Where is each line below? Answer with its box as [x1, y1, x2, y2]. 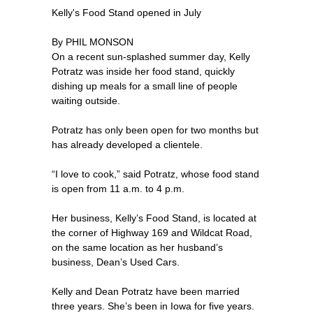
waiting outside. [52, 95, 120, 107]
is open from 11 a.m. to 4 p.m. [52, 183, 184, 195]
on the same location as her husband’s [52, 242, 223, 254]
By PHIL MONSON [52, 36, 133, 48]
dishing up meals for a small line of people [52, 80, 238, 92]
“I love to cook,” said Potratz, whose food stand [52, 168, 259, 180]
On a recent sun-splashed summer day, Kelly [52, 51, 250, 63]
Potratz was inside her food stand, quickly [52, 66, 235, 78]
